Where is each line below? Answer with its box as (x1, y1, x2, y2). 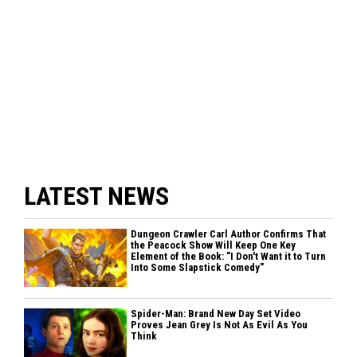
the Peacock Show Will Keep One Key (131, 238, 296, 251)
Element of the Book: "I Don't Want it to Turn (131, 249, 327, 262)
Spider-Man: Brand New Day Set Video (131, 307, 301, 320)
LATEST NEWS (24, 180, 169, 211)
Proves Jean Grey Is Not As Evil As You (131, 318, 308, 331)
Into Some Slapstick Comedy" (131, 261, 265, 273)
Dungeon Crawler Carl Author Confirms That (131, 227, 327, 240)
